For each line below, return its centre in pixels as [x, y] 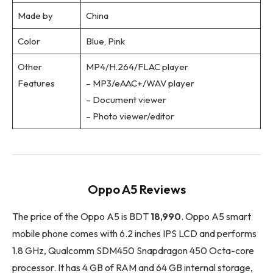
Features [36, 83]
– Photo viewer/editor [130, 116]
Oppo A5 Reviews [136, 189]
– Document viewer [126, 100]
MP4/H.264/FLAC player [137, 67]
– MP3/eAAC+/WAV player [140, 83]
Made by [35, 16]
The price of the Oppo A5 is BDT [81, 216]
